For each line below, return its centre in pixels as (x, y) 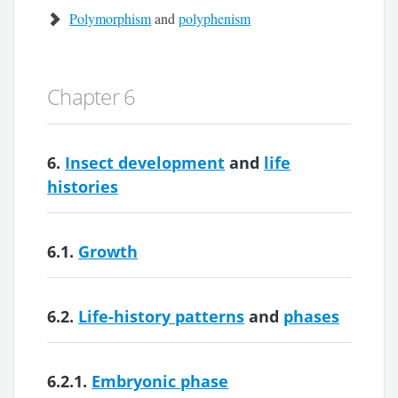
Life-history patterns (162, 316)
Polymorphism (111, 18)
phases (312, 316)
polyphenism (215, 18)
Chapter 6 (92, 96)
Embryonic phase (160, 381)
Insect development (145, 162)
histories (83, 186)
